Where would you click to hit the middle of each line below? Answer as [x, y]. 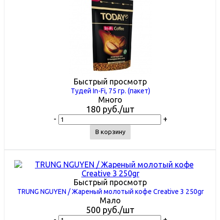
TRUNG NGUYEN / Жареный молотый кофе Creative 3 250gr [110, 191]
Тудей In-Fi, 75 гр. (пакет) [110, 91]
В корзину [110, 131]
